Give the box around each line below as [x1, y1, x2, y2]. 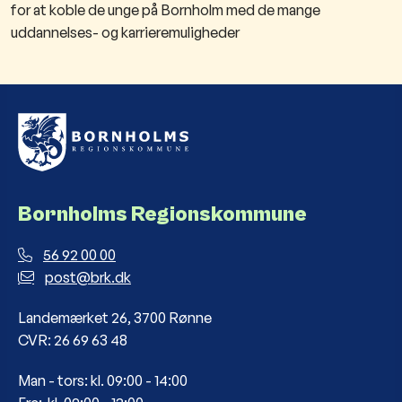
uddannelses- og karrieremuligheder [11, 22, 240, 41]
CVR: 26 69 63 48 [18, 330, 127, 349]
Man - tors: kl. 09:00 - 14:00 [18, 371, 188, 389]
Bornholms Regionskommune [18, 201, 307, 227]
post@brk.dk [45, 267, 131, 286]
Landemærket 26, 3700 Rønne [18, 308, 212, 327]
